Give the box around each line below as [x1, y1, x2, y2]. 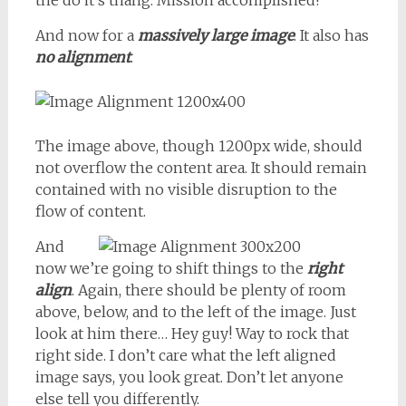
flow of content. [34, 202, 146, 221]
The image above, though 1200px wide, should [34, 137, 362, 156]
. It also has [293, 26, 369, 45]
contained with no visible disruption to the [34, 180, 337, 199]
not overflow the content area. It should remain [34, 159, 367, 178]
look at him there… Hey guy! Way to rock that [34, 324, 349, 343]
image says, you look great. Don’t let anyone [34, 368, 343, 387]
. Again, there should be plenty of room [71, 281, 346, 300]
